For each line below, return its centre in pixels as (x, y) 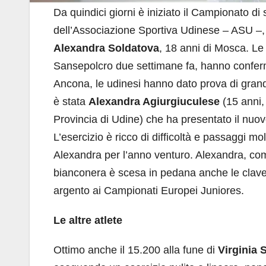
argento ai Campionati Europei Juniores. (149, 191)
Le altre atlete (88, 220)
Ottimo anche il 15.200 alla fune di (136, 250)
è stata (71, 102)
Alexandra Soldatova (106, 48)
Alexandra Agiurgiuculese (154, 102)
